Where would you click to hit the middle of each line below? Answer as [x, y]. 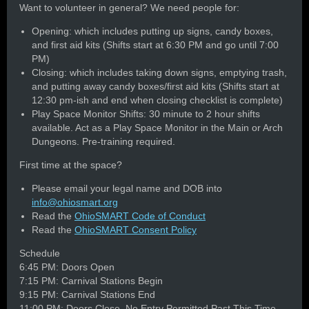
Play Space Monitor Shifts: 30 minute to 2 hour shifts [146, 114]
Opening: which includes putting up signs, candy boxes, [152, 31]
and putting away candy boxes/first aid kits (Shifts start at [156, 87]
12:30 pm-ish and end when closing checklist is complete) [157, 100]
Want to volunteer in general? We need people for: [129, 8]
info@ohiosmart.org [75, 202]
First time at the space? [71, 165]
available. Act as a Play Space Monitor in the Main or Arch [157, 128]
